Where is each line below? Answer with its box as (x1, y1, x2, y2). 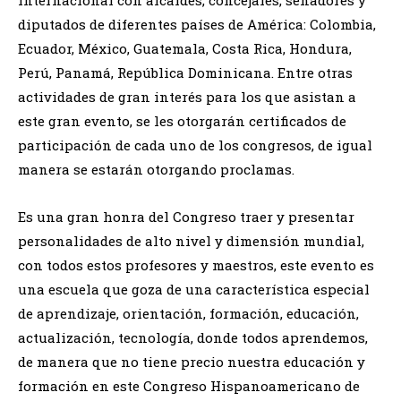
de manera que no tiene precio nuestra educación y (18, 352, 365, 371)
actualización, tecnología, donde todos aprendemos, (18, 328, 368, 346)
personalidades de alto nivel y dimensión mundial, (18, 231, 364, 250)
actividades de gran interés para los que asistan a (18, 87, 356, 106)
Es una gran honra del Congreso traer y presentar (18, 207, 354, 226)
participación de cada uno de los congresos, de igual (18, 135, 372, 154)
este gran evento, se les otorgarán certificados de (18, 111, 346, 130)
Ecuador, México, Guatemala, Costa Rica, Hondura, (18, 38, 352, 57)
